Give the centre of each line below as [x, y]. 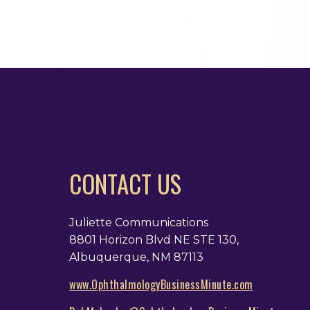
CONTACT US [125, 183]
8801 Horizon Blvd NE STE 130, [154, 239]
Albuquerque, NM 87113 [136, 257]
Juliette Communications [139, 222]
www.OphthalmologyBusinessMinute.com [161, 284]
